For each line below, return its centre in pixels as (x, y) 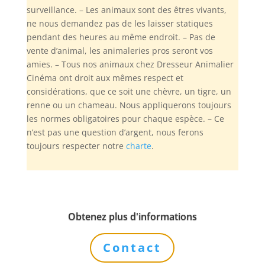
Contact (132, 247)
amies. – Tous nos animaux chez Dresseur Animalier (130, 64)
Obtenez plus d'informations (132, 216)
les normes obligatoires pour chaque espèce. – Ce (125, 118)
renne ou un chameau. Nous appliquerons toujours (129, 105)
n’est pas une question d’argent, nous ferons (115, 132)
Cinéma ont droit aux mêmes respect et (105, 77)
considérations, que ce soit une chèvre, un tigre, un (129, 91)
